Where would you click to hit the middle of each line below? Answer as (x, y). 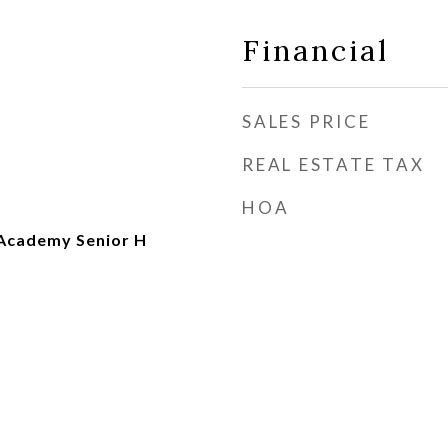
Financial (315, 50)
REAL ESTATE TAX (333, 164)
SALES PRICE (306, 121)
